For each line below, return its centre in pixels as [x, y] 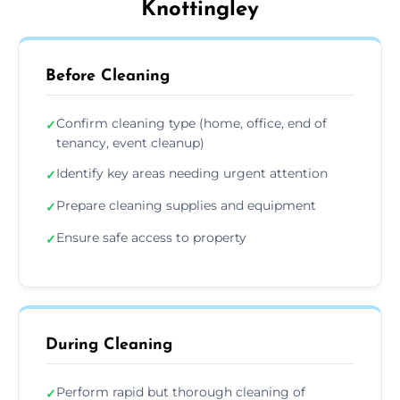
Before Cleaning [108, 76]
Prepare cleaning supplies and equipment [186, 205]
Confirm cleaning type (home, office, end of [192, 123]
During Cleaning [109, 345]
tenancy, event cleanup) [130, 142]
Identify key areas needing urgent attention [192, 173]
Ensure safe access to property [151, 237]
